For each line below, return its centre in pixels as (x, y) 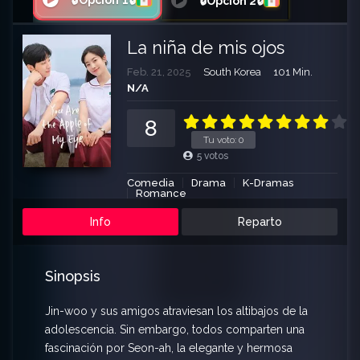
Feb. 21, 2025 (159, 72)
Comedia (151, 183)
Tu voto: (221, 140)
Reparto (260, 222)
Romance (161, 194)
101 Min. (293, 72)
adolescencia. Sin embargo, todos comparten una (175, 330)
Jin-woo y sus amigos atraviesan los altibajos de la (176, 311)
